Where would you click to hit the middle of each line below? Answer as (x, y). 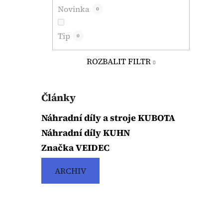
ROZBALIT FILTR (118, 61)
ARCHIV (70, 170)
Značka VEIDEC (75, 147)
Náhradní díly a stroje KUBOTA (108, 117)
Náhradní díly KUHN (86, 132)
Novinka (74, 9)
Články (58, 97)
